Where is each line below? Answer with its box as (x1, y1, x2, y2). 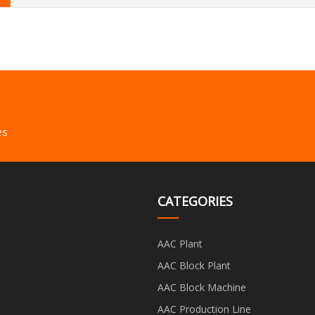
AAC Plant (157, 236, 202, 250)
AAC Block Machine (157, 280, 246, 294)
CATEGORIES (157, 192, 233, 210)
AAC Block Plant (157, 258, 231, 272)
